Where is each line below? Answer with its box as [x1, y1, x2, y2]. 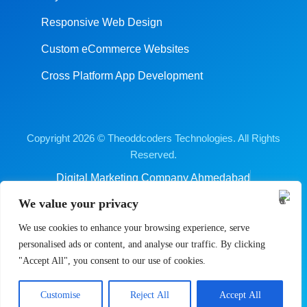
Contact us [74, 282, 134, 296]
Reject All [130, 290, 169, 300]
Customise [40, 290, 81, 300]
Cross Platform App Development [41, 69, 203, 82]
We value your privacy [19, 197, 138, 210]
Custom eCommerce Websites [41, 42, 189, 55]
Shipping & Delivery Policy [68, 221, 198, 233]
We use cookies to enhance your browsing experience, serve [19, 223, 249, 233]
